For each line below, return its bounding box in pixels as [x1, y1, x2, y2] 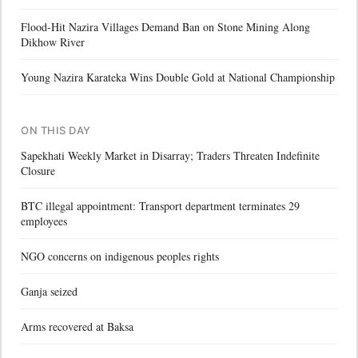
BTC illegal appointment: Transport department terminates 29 [21, 197, 300, 213]
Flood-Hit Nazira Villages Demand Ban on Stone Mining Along [21, 18, 310, 34]
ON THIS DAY [21, 123, 91, 137]
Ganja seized [21, 283, 78, 299]
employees [21, 213, 67, 229]
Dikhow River [21, 34, 85, 50]
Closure [21, 162, 55, 178]
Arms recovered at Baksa [21, 318, 133, 334]
